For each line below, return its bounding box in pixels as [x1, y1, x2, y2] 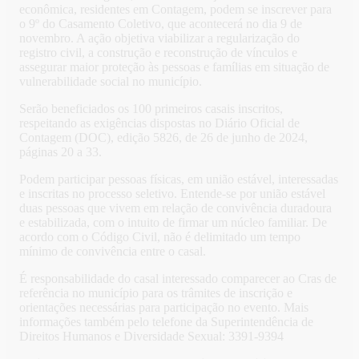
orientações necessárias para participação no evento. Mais [19, 301, 309, 315]
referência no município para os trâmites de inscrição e [19, 286, 292, 301]
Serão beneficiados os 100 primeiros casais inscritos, [19, 102, 283, 116]
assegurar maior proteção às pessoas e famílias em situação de [19, 60, 329, 75]
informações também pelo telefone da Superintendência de [19, 315, 313, 329]
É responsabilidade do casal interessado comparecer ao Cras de [19, 272, 337, 286]
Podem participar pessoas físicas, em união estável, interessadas [19, 172, 338, 187]
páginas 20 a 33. [19, 145, 102, 159]
